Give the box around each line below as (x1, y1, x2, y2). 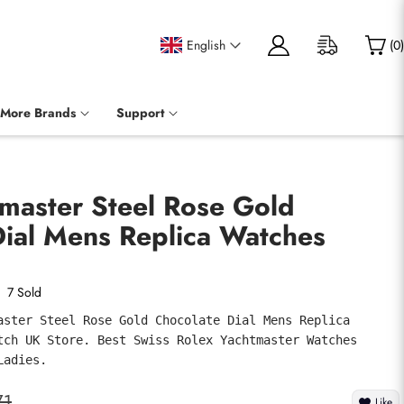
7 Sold (7, 283, 41, 301)
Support (116, 104, 164, 122)
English (187, 36, 225, 54)
